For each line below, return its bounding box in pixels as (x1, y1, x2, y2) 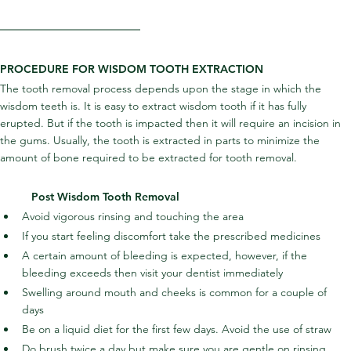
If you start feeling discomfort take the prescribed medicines (22, 229, 320, 244)
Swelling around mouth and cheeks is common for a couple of (22, 285, 330, 300)
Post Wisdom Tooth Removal (31, 190, 179, 204)
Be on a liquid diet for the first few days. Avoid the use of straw (22, 322, 331, 337)
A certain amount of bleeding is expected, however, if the (22, 248, 310, 263)
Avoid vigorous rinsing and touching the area (22, 209, 244, 224)
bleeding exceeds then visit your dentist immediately (22, 266, 283, 280)
